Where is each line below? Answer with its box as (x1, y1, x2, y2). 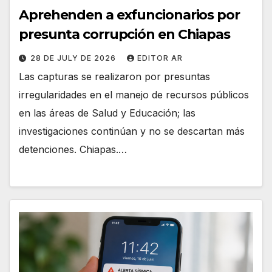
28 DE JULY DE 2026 (30, 53, 118, 63)
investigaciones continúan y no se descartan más (19, 125, 245, 138)
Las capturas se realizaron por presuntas (19, 70, 210, 83)
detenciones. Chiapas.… (19, 143, 127, 156)
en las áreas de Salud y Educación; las (19, 107, 195, 120)
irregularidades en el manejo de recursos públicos (19, 89, 249, 101)
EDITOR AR (137, 53, 183, 63)
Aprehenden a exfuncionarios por (19, 7, 240, 24)
